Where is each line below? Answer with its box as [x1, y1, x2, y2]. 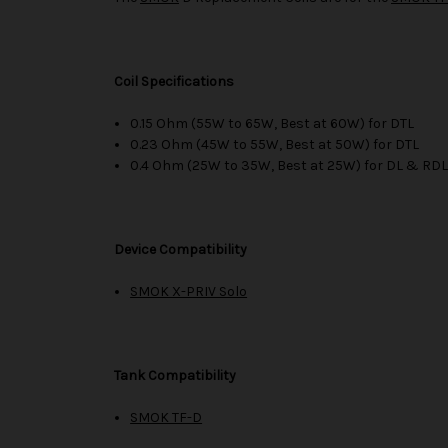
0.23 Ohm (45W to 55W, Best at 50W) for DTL [130, 135, 420, 153]
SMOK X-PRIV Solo [130, 282, 248, 300]
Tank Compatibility [114, 366, 236, 384]
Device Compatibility [114, 240, 247, 258]
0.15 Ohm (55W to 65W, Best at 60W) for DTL [130, 114, 415, 132]
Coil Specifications [114, 72, 234, 90]
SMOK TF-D [130, 408, 203, 426]
